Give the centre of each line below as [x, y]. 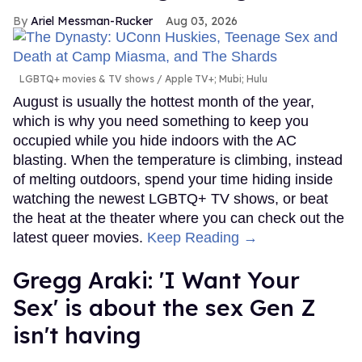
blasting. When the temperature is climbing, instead [178, 160]
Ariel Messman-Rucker [92, 21]
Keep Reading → [202, 237]
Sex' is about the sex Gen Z [164, 307]
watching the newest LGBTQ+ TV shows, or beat [170, 198]
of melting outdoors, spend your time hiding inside [173, 179]
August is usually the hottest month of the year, [164, 101]
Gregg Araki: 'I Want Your [156, 280]
